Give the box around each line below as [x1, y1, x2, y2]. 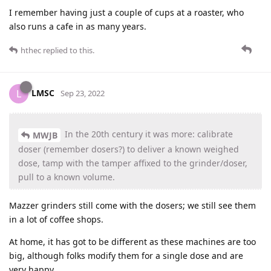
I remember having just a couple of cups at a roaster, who [9, 7, 244, 19]
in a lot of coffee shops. [9, 214, 103, 226]
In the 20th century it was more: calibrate [62, 128, 233, 140]
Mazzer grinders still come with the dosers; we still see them [9, 200, 256, 212]
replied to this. [41, 45, 94, 56]
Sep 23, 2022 [60, 88, 105, 99]
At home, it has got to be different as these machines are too [9, 236, 256, 248]
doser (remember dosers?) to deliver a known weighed [18, 143, 239, 155]
